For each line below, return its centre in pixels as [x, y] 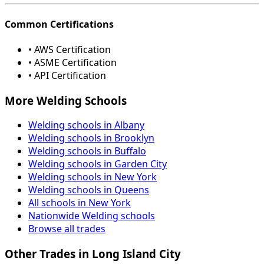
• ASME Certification [72, 62]
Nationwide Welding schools [92, 216]
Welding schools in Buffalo [87, 151]
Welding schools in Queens [89, 190]
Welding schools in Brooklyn [91, 138]
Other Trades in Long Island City [93, 254]
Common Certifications [59, 24]
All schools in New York [80, 203]
